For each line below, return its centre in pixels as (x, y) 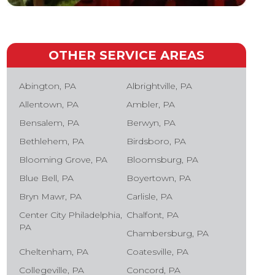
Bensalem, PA (49, 122)
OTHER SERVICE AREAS (126, 55)
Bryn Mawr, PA (51, 196)
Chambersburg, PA (168, 233)
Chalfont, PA (153, 215)
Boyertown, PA (159, 178)
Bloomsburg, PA (162, 159)
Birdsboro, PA (156, 141)
